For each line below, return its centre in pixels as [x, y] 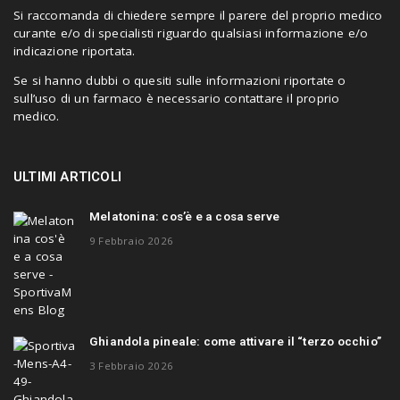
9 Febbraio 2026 [131, 241]
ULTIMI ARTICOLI [67, 177]
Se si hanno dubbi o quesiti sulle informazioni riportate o [180, 81]
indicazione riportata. [75, 50]
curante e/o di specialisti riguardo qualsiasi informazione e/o [191, 33]
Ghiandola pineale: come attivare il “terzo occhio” [235, 342]
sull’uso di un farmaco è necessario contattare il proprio [177, 99]
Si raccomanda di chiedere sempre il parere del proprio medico [198, 15]
